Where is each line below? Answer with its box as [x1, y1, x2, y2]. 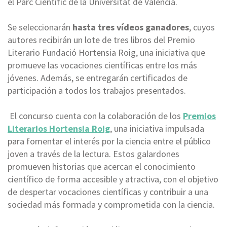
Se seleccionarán [8, 21, 72, 33]
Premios [183, 109, 216, 122]
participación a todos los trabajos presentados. [8, 84, 186, 96]
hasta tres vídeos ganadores [72, 21, 189, 33]
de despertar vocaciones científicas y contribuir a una [8, 185, 208, 198]
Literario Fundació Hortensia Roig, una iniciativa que [8, 46, 205, 58]
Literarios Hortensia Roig [8, 122, 110, 134]
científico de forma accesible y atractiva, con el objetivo [8, 173, 218, 185]
